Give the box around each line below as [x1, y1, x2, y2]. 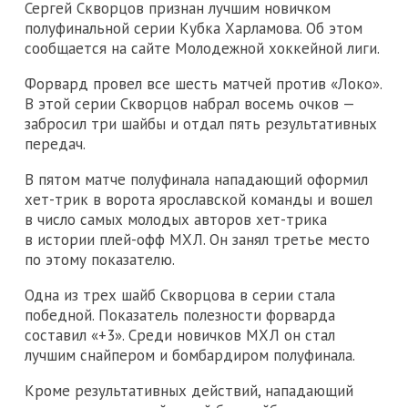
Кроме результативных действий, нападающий [25, 380, 353, 401]
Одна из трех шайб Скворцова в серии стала [25, 284, 335, 305]
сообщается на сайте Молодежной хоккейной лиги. [25, 37, 380, 58]
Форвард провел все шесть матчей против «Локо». [25, 73, 382, 94]
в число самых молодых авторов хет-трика [25, 209, 327, 229]
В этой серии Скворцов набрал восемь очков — [25, 93, 354, 114]
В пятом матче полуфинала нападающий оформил [25, 168, 368, 189]
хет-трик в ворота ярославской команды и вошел [25, 189, 372, 209]
